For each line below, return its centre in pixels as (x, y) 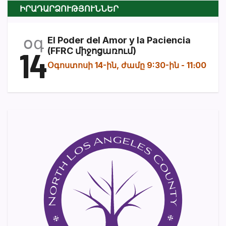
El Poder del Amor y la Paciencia (119, 40)
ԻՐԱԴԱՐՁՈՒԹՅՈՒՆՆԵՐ (69, 8)
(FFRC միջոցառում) (92, 50)
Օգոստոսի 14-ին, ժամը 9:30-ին (113, 65)
